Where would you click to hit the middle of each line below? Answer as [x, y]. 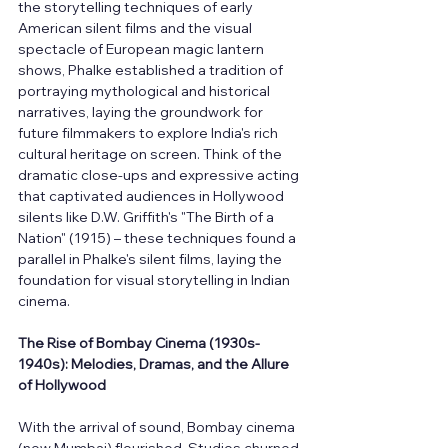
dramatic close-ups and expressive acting [160, 175]
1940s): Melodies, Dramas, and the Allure [155, 364]
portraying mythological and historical [145, 91]
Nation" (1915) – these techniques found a [158, 238]
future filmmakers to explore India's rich [149, 133]
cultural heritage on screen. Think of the [151, 154]
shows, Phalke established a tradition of [152, 70]
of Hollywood [62, 385]
